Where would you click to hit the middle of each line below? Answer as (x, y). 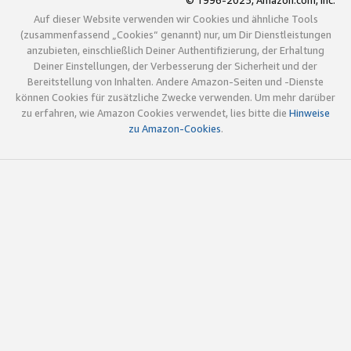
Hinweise (309, 113)
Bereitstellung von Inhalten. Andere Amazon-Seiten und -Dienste (175, 82)
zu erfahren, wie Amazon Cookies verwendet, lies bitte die (155, 113)
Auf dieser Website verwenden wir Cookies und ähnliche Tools (175, 19)
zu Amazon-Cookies (174, 129)
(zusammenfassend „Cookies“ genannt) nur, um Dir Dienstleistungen (175, 35)
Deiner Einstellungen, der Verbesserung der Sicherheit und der (175, 66)
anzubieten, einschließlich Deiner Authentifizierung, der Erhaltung (175, 51)
